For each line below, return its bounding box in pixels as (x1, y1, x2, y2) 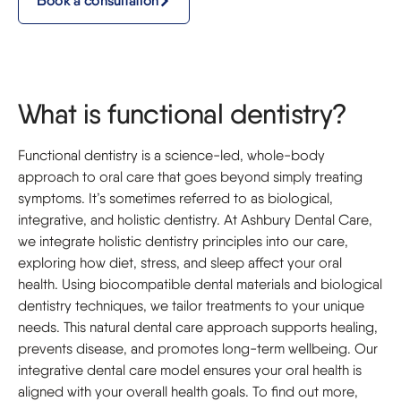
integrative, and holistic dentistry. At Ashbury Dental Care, (18, 211, 372, 228)
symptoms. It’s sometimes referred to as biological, (18, 190, 333, 207)
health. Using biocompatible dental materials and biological (18, 276, 382, 293)
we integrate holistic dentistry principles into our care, (18, 233, 348, 250)
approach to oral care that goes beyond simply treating (18, 168, 363, 185)
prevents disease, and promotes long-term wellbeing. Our (18, 340, 378, 357)
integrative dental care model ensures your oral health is (18, 362, 362, 379)
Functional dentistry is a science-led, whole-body (18, 147, 325, 164)
